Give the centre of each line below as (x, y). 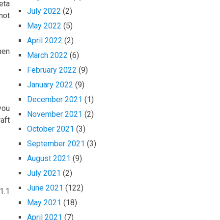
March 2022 (47, 55)
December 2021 (55, 100)
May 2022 (44, 26)
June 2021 (45, 188)
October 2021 (51, 129)
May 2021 (44, 203)
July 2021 (44, 173)
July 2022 (44, 11)
